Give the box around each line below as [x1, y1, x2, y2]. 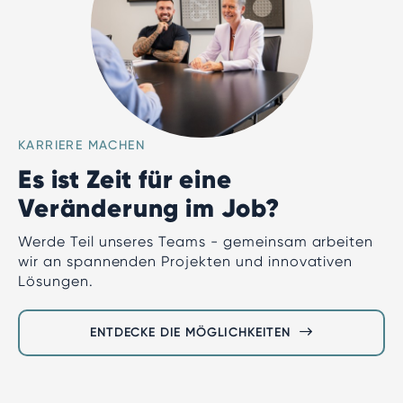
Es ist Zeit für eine [18, 164, 232, 195]
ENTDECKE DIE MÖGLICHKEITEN [90, 325, 291, 340]
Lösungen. [18, 273, 94, 290]
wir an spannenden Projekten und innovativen [18, 253, 354, 270]
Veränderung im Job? [18, 193, 280, 224]
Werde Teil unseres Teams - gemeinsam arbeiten [18, 233, 374, 250]
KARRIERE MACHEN [18, 138, 145, 152]
